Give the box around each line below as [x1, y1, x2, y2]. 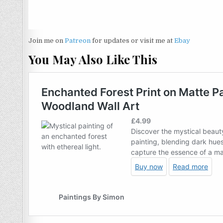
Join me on [28, 36, 65, 44]
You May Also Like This [28, 51, 157, 68]
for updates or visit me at [91, 36, 174, 44]
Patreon [65, 36, 91, 44]
